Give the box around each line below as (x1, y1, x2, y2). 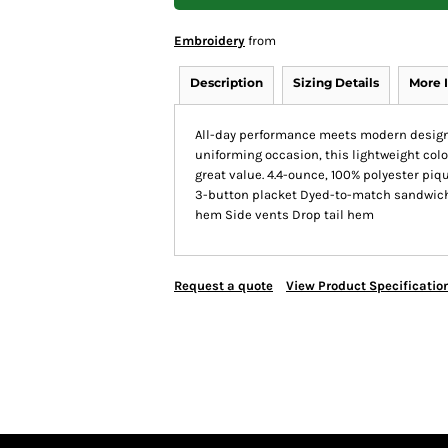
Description (190, 75, 263, 90)
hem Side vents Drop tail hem (195, 207, 374, 222)
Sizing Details (293, 75, 379, 90)
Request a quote (174, 278, 273, 293)
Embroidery (174, 33, 245, 48)
